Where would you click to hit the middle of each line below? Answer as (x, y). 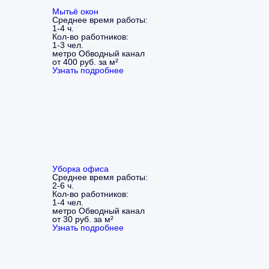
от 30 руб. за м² (83, 219)
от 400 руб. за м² (85, 62)
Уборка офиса (80, 168)
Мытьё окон (75, 11)
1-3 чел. (68, 45)
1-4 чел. (68, 202)
